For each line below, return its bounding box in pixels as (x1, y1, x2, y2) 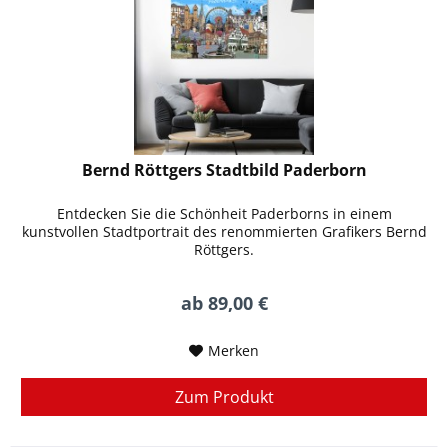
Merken (208, 340, 260, 360)
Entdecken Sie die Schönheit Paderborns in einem (56, 203, 392, 223)
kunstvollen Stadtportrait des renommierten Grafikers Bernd (21, 221, 427, 241)
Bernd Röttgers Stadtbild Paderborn (81, 158, 367, 181)
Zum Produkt (174, 385, 274, 408)
